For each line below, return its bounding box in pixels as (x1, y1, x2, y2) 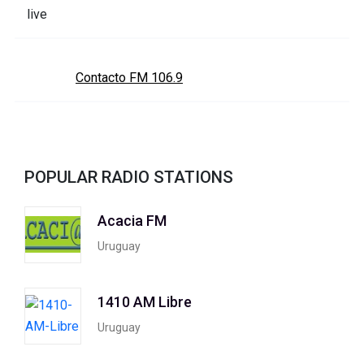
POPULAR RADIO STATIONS (24, 167, 233, 187)
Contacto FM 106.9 (76, 69, 183, 85)
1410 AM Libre (97, 293, 192, 311)
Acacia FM (97, 212, 167, 230)
